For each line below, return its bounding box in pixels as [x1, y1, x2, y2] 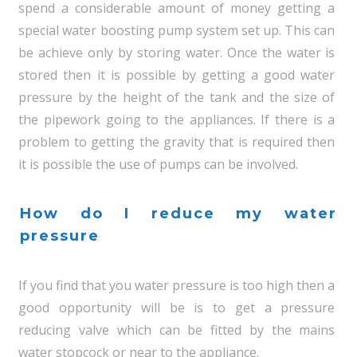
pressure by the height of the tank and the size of [18, 88, 335, 106]
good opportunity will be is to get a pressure [18, 299, 335, 316]
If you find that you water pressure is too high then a [18, 277, 335, 294]
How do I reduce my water [20, 205, 337, 222]
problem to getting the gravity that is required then [18, 133, 335, 151]
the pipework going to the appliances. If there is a [18, 111, 335, 128]
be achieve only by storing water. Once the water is [18, 44, 335, 61]
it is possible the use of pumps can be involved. [18, 155, 299, 173]
